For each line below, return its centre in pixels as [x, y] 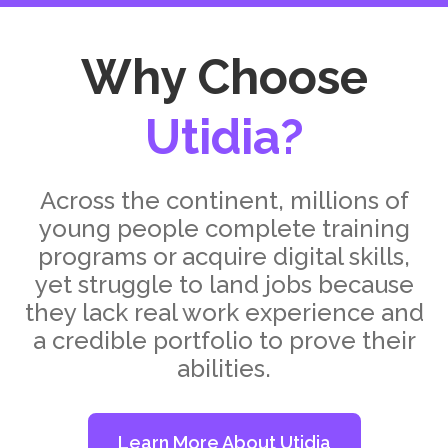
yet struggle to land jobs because [224, 285]
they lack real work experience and [224, 313]
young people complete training [224, 229]
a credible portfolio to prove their [224, 341]
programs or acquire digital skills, [224, 257]
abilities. [224, 369]
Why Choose [224, 77]
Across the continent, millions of [224, 201]
